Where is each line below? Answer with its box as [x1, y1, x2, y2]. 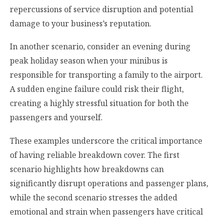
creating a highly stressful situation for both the [10, 98, 189, 109]
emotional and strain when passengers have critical [10, 206, 203, 217]
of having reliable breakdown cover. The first [10, 149, 179, 160]
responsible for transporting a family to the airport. [10, 69, 203, 81]
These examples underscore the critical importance [10, 135, 202, 146]
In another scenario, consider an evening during [10, 41, 191, 52]
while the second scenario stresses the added [10, 192, 177, 203]
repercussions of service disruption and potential [10, 4, 193, 15]
